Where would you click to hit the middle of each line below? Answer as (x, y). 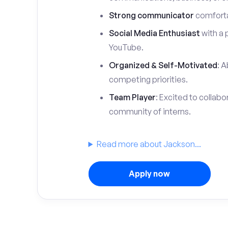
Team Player (132, 97)
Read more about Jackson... (149, 144)
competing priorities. (148, 79)
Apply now (149, 174)
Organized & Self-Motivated (163, 65)
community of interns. (150, 111)
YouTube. (126, 47)
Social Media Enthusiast (154, 33)
